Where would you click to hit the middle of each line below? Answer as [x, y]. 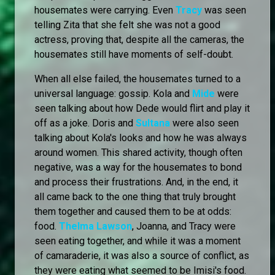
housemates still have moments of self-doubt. [134, 55]
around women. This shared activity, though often [138, 153]
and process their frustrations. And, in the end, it [136, 182]
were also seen [204, 123]
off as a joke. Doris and [85, 123]
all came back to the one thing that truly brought [135, 197]
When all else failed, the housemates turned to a [137, 79]
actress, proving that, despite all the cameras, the [139, 40]
